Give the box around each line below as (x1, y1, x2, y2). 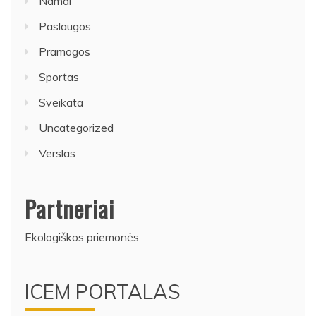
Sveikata (39, 95, 83, 109)
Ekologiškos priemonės (25, 229, 139, 244)
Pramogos (39, 44, 90, 59)
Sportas (39, 69, 79, 84)
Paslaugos (39, 18, 91, 33)
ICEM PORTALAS (25, 279, 181, 304)
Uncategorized (39, 120, 114, 135)
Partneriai (25, 191, 114, 225)
